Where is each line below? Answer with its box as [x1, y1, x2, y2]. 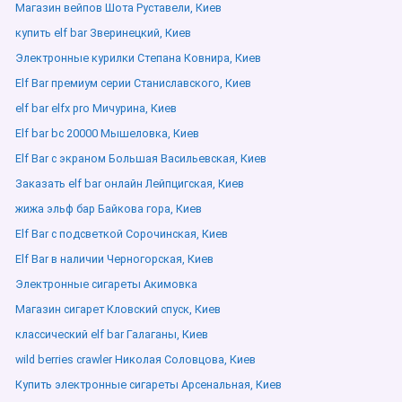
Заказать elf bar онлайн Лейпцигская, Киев [15, 177, 244, 190]
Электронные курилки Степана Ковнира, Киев [15, 51, 261, 65]
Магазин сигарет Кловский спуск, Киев [15, 302, 221, 316]
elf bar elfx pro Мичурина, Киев [15, 101, 177, 115]
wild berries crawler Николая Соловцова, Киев [15, 353, 256, 366]
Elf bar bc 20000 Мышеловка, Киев [15, 127, 199, 140]
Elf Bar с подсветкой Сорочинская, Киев [15, 227, 228, 240]
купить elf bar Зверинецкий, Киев [15, 26, 191, 39]
